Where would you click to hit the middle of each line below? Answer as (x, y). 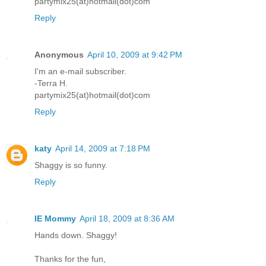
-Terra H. (51, 83)
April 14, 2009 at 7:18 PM (103, 148)
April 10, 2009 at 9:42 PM (135, 54)
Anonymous (59, 54)
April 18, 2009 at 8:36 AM (127, 218)
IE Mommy (55, 218)
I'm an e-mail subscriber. (80, 71)
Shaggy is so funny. (71, 165)
